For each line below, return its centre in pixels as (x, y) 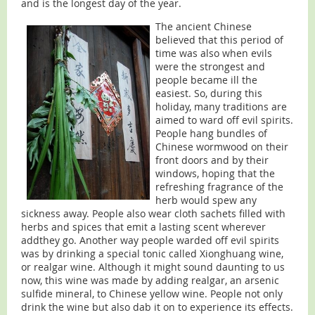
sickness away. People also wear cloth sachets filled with (153, 214)
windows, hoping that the (215, 174)
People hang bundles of (211, 134)
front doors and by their (212, 160)
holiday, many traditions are (221, 107)
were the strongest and (210, 67)
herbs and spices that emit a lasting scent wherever (143, 227)
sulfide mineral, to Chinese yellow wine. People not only (152, 294)
